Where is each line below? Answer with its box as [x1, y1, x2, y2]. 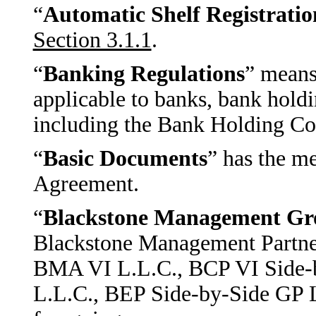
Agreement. [32, 171, 139, 196]
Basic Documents [42, 146, 207, 171]
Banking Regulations [42, 61, 245, 86]
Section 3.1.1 [32, 28, 152, 52]
